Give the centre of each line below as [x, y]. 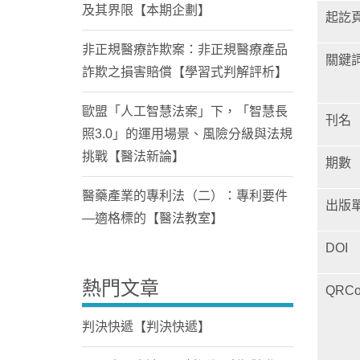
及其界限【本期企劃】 [146, 10]
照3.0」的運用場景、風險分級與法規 [187, 134]
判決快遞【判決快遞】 [146, 327]
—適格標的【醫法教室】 [153, 219]
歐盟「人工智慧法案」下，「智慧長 [185, 112]
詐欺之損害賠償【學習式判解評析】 [185, 72]
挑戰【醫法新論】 [133, 157]
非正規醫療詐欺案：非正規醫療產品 [185, 50]
